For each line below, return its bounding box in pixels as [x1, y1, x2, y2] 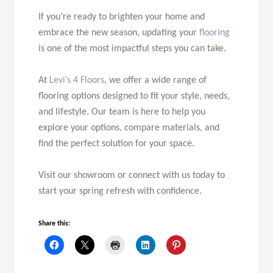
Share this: [38, 220, 71, 228]
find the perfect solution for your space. [38, 139, 195, 149]
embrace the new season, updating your [38, 28, 200, 38]
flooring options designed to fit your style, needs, [38, 91, 230, 102]
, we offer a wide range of [104, 76, 207, 86]
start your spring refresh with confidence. [38, 186, 202, 197]
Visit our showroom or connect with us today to [38, 171, 225, 181]
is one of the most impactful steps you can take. [38, 44, 227, 54]
